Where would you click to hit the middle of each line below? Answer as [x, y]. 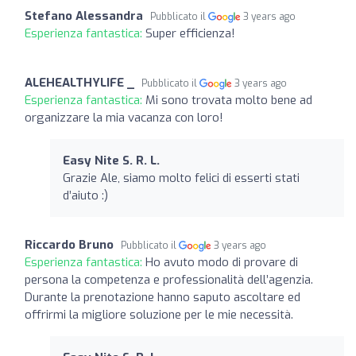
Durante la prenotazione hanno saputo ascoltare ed [163, 297]
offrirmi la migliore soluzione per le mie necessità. [159, 314]
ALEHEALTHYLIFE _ [79, 82]
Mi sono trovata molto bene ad [229, 100]
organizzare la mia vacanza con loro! [124, 117]
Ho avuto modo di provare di [222, 262]
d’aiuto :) [85, 195]
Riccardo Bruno [69, 244]
